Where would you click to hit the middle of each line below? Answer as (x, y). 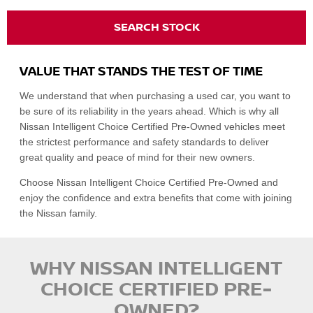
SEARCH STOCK (156, 27)
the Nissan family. (59, 213)
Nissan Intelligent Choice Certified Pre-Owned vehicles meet (153, 127)
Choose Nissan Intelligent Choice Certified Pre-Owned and (149, 183)
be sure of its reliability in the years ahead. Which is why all (150, 111)
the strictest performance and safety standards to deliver (145, 142)
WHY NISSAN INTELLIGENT (156, 269)
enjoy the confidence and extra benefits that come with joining (156, 198)
